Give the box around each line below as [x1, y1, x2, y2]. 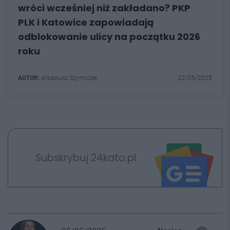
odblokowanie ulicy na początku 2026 [18, 30, 200, 43]
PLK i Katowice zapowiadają [18, 16, 154, 29]
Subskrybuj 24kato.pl [35, 150, 136, 165]
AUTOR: [18, 74, 40, 82]
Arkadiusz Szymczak [40, 74, 98, 82]
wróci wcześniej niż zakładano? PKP [18, 2, 190, 14]
